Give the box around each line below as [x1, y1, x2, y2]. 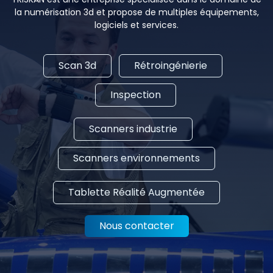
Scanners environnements [73, 151, 200, 166]
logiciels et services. [94, 19, 179, 32]
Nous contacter [99, 219, 174, 233]
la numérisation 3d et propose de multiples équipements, [14, 6, 259, 19]
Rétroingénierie [134, 58, 207, 73]
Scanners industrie [88, 122, 177, 136]
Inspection [110, 88, 161, 102]
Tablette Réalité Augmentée [68, 185, 205, 200]
